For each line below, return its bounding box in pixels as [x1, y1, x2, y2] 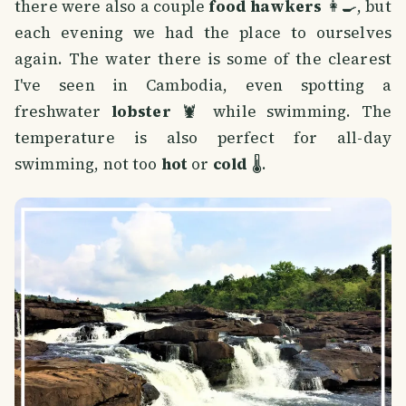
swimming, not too [14, 152, 161, 175]
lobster [111, 100, 171, 122]
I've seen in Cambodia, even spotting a [14, 73, 391, 96]
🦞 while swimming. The [170, 100, 391, 122]
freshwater [14, 100, 111, 122]
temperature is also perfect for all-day [14, 126, 391, 149]
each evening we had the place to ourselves [14, 21, 391, 43]
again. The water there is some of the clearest [14, 47, 391, 70]
